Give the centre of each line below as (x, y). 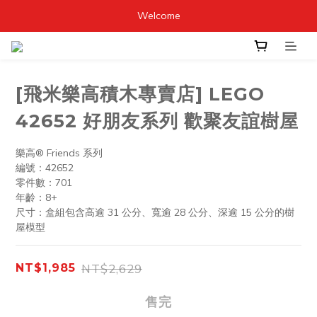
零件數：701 (44, 182)
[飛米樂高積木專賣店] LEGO (140, 93)
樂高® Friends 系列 (59, 152)
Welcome (158, 16)
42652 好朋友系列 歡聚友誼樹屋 (157, 120)
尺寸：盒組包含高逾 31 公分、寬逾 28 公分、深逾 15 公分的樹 (155, 212)
